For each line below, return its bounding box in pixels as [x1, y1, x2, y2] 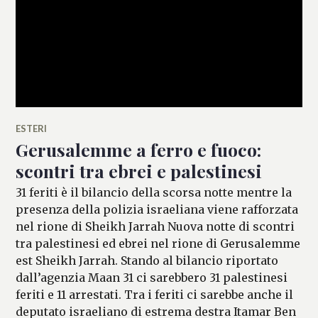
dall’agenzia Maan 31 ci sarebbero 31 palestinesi [16, 270, 288, 285]
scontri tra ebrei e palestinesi [16, 158, 263, 182]
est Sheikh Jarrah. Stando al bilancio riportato [16, 253, 279, 268]
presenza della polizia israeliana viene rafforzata [16, 202, 299, 216]
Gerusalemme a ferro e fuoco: [16, 137, 262, 161]
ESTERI [16, 122, 48, 134]
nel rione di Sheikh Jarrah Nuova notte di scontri [16, 219, 295, 234]
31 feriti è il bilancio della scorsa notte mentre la [16, 185, 292, 199]
